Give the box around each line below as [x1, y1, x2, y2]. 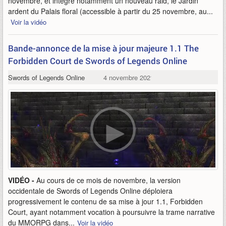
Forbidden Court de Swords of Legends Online [8, 55, 187, 67]
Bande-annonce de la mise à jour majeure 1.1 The [8, 42, 199, 54]
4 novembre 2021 [103, 73, 154, 82]
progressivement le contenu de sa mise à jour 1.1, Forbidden [8, 196, 203, 206]
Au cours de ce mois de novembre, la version [36, 175, 181, 185]
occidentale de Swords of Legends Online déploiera [8, 186, 173, 196]
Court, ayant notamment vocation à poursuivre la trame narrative [8, 207, 215, 217]
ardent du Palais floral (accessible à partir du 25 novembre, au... [8, 6, 213, 16]
